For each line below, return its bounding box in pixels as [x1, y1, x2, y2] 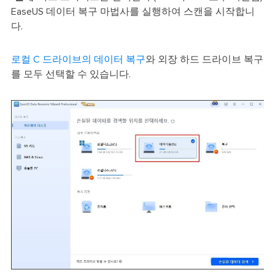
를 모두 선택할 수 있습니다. [10, 69, 131, 80]
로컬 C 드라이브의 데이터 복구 [10, 55, 145, 65]
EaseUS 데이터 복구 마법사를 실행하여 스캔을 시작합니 [10, 7, 255, 17]
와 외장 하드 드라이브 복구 [145, 55, 263, 65]
